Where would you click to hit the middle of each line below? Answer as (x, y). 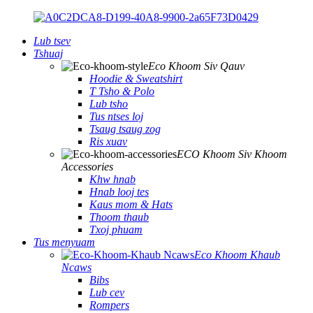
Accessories (87, 167)
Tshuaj (48, 53)
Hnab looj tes (119, 192)
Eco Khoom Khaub (237, 255)
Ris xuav (108, 141)
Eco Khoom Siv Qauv (196, 66)
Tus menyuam (64, 242)
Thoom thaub (119, 217)
